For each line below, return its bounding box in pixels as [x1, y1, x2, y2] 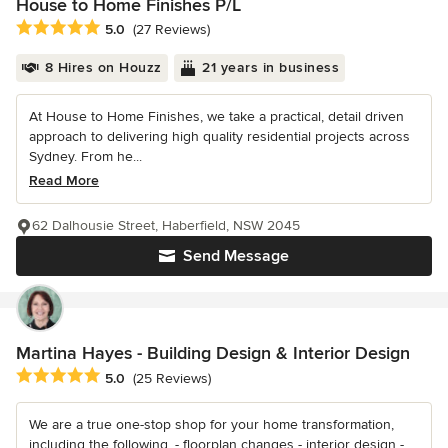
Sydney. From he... [29, 148, 142, 166]
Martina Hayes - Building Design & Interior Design [16, 342, 410, 365]
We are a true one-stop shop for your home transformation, [29, 416, 394, 434]
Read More [29, 172, 99, 190]
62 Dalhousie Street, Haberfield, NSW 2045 [32, 217, 300, 235]
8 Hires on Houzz [44, 59, 162, 77]
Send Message [183, 246, 289, 267]
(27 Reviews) [133, 21, 210, 39]
